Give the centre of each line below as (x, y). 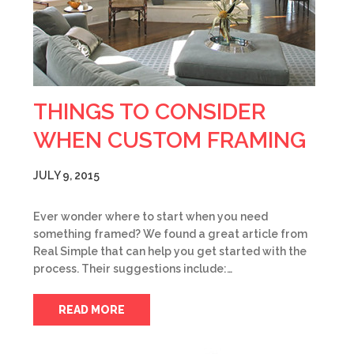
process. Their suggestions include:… (133, 269)
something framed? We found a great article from (170, 234)
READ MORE (92, 310)
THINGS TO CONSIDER (149, 112)
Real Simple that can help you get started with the (170, 251)
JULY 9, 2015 (66, 175)
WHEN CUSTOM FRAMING (169, 140)
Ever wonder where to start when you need (151, 217)
